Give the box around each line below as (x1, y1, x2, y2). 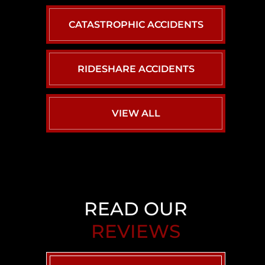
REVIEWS (91, 220, 181, 243)
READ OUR (84, 198, 188, 221)
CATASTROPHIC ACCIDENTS (68, 18, 203, 30)
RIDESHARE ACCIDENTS (77, 63, 195, 75)
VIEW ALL (111, 107, 160, 119)
